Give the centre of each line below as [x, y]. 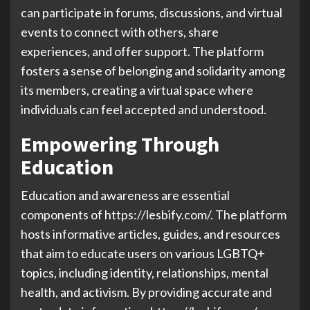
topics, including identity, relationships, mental [145, 273]
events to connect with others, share [120, 32]
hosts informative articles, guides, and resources [151, 234]
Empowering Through [120, 144]
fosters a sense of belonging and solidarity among [153, 71]
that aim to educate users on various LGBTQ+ [143, 253]
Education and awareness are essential [125, 195]
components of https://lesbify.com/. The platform [154, 215]
